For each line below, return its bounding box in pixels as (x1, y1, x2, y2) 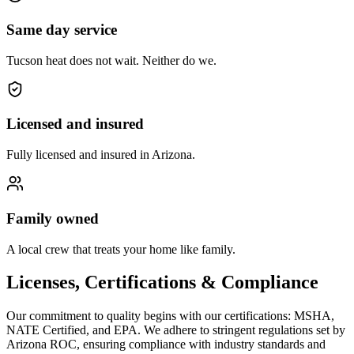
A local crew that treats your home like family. (6, 242, 235, 256)
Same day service (6, 21, 117, 38)
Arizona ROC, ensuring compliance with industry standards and (6, 337, 326, 352)
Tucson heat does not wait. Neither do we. (6, 53, 217, 67)
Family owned (6, 209, 99, 227)
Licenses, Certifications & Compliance (6, 272, 318, 293)
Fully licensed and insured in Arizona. (6, 148, 195, 162)
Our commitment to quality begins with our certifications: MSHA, (6, 309, 334, 323)
